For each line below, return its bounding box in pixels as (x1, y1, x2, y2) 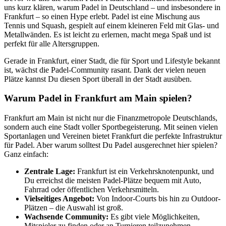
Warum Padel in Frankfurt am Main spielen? (4, 93, 192, 104)
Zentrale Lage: (24, 166, 75, 176)
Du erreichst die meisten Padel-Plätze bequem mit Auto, (24, 176, 201, 185)
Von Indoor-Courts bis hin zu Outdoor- (94, 194, 220, 203)
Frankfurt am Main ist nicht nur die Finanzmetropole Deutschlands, (4, 113, 217, 122)
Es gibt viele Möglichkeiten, (108, 212, 200, 221)
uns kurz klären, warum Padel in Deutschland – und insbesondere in (4, 3, 220, 12)
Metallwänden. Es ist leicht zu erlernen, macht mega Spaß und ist (4, 30, 211, 39)
